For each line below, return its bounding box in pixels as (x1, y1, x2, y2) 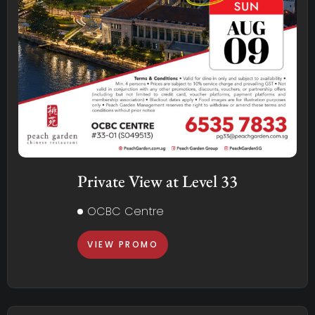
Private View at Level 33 (77, 169, 238, 192)
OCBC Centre (87, 202, 164, 219)
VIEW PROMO (87, 238, 158, 250)
